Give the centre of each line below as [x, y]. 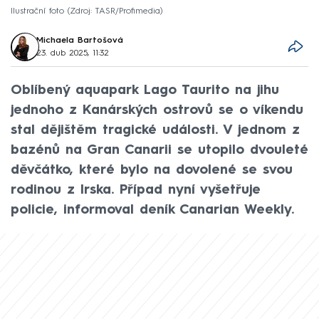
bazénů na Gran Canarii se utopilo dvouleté [159, 150]
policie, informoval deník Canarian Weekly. [152, 210]
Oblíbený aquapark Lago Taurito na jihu [145, 90]
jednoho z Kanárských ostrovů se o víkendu [157, 110]
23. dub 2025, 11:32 [73, 53]
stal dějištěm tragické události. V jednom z [155, 130]
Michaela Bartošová [80, 40]
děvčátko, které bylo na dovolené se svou [152, 170]
